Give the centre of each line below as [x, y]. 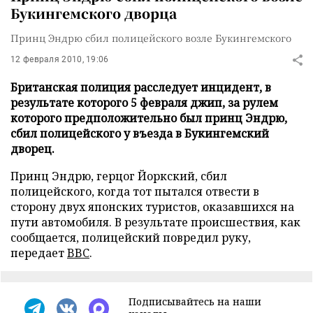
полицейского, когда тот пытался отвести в [135, 191]
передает [39, 253]
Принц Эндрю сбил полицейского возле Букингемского [151, 38]
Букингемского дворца [94, 13]
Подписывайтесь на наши [195, 301]
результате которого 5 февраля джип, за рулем [144, 103]
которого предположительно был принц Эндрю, [149, 118]
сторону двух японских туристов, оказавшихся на [152, 207]
